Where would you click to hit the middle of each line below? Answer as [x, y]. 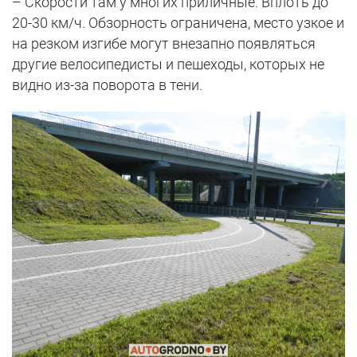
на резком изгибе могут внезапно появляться [164, 44]
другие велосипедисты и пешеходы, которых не [168, 65]
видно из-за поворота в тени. [107, 85]
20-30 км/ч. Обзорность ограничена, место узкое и [178, 23]
